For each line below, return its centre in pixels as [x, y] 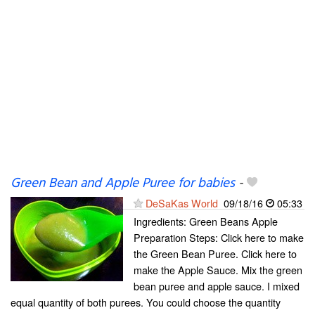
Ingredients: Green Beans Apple [206, 221]
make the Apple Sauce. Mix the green [218, 270]
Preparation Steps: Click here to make [219, 237]
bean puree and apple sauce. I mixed [217, 286]
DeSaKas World [182, 203]
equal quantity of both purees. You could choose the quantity [146, 302]
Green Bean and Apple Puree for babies [123, 184]
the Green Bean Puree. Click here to [215, 253]
